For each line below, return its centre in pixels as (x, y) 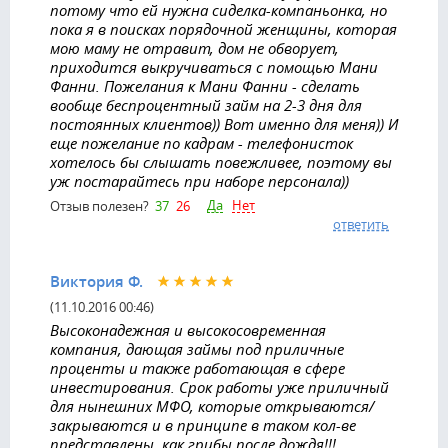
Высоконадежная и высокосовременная (188, 330)
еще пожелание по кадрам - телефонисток (201, 143)
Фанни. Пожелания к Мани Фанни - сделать (205, 86)
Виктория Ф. (96, 282)
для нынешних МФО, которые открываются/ (212, 406)
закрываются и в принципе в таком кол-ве (203, 425)
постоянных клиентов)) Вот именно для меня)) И (224, 124)
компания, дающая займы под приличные (197, 349)
